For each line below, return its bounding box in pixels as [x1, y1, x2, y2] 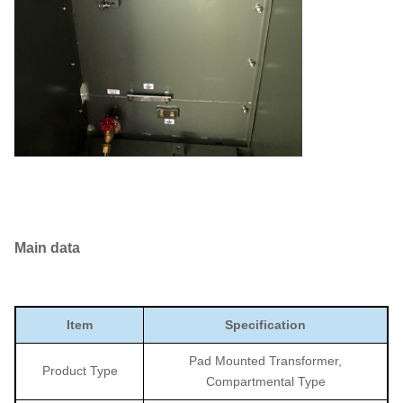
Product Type [41, 363, 118, 379]
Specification [225, 318, 306, 333]
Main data [14, 240, 80, 256]
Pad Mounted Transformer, [189, 354, 342, 369]
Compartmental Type [205, 374, 326, 390]
